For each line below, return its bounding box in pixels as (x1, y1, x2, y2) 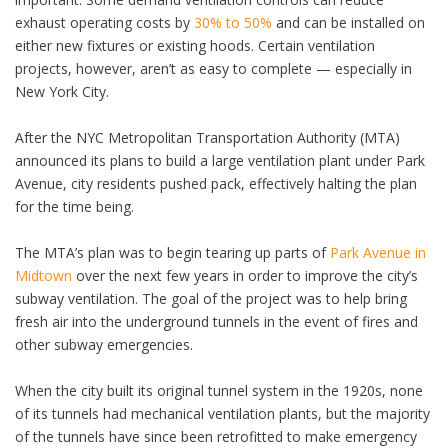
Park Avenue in (330, 243, 426, 263)
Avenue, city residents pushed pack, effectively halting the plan (15, 174, 417, 194)
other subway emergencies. (15, 335, 193, 355)
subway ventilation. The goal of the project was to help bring (15, 289, 407, 309)
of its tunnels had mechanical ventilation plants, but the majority (15, 404, 430, 424)
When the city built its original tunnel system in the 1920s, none (15, 381, 423, 401)
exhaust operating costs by (15, 13, 194, 33)
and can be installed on (272, 13, 425, 33)
